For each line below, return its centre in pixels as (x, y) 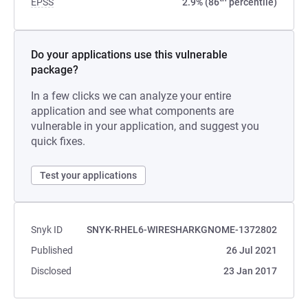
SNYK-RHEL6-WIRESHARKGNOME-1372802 (182, 230)
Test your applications (88, 175)
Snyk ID (47, 230)
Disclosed (51, 271)
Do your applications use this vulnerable (129, 55)
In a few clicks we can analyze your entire (131, 96)
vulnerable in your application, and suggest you (145, 126)
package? (55, 70)
